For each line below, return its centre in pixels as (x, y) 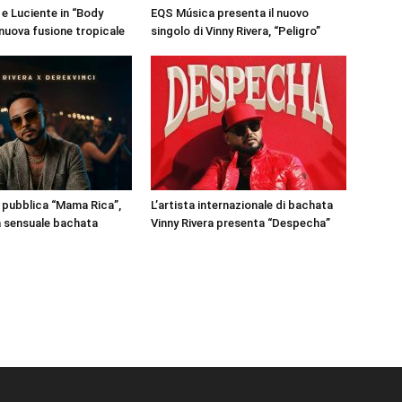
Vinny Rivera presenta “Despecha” (240, 223)
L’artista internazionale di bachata (242, 205)
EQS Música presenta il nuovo (230, 13)
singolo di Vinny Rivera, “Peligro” (236, 31)
